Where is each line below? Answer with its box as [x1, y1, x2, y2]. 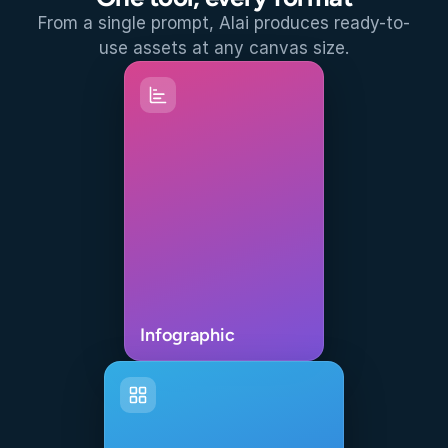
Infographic [140, 324, 235, 346]
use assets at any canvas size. [99, 38, 349, 58]
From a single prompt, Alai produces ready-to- [38, 13, 410, 33]
